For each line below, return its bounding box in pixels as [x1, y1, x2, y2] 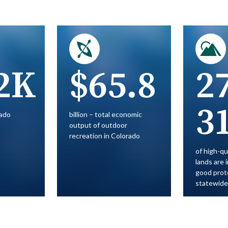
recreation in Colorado [69, 131, 140, 140]
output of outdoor [69, 120, 127, 129]
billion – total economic [69, 109, 142, 119]
